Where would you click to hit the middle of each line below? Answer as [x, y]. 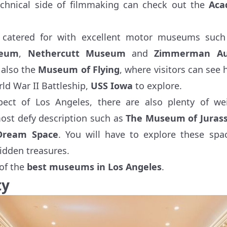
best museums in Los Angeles [94, 166]
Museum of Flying [79, 69]
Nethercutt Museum [77, 53]
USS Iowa [112, 85]
